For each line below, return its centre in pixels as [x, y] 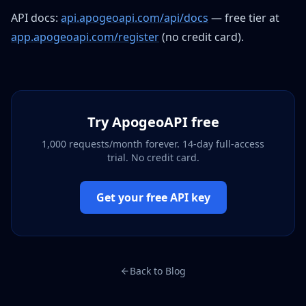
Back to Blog [158, 271]
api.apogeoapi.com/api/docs [135, 18]
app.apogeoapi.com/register [85, 37]
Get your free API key [153, 197]
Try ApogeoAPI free [153, 122]
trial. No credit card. [153, 157]
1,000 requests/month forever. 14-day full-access [153, 144]
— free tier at [244, 18]
